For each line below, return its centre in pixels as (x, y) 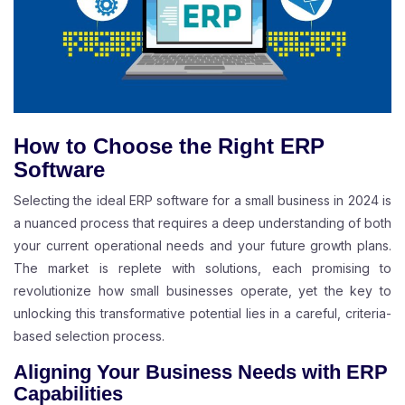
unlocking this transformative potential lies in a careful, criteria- (202, 314)
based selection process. (89, 336)
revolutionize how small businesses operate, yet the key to (202, 291)
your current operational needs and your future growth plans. (202, 246)
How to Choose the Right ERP (169, 146)
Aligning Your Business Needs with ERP (201, 372)
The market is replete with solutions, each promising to (202, 268)
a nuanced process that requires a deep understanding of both (202, 223)
